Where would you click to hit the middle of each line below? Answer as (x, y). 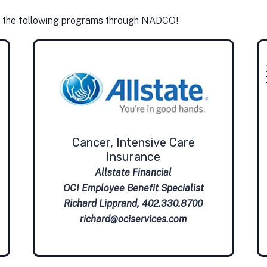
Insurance (133, 156)
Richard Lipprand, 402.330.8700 (133, 203)
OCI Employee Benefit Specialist (133, 188)
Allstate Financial (133, 172)
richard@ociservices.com (133, 219)
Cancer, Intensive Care (133, 142)
